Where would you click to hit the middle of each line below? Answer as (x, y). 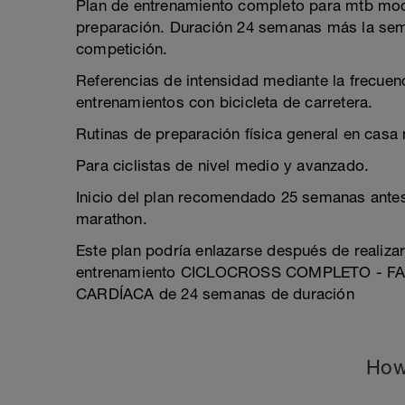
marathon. (112, 219)
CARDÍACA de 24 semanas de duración (215, 294)
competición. (122, 49)
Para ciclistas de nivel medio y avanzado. (223, 165)
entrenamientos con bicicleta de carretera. (225, 102)
